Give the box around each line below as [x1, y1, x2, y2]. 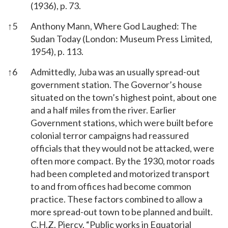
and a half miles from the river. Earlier [31, 104, 176, 116]
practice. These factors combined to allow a [31, 193, 203, 205]
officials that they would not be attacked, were [31, 142, 214, 154]
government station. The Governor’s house [31, 78, 202, 90]
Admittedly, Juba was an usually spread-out [31, 66, 200, 77]
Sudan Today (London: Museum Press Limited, [31, 33, 212, 44]
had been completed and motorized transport [31, 167, 210, 179]
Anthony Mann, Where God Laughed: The [31, 20, 197, 32]
